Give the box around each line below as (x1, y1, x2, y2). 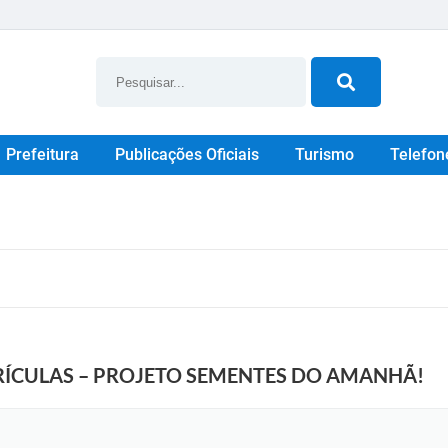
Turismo (294, 145, 354, 164)
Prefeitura (5, 145, 79, 164)
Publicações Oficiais (114, 145, 259, 164)
